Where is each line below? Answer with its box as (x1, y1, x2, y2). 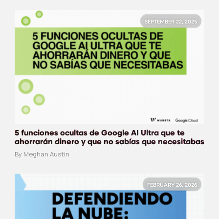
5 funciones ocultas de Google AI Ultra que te (15, 129, 185, 137)
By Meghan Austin (15, 149, 69, 158)
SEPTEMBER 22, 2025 (145, 20, 197, 25)
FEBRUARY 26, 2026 (147, 182, 197, 188)
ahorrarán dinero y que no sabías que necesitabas (15, 138, 204, 146)
